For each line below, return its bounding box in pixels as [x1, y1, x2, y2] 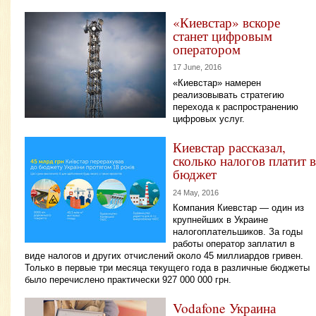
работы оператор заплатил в [173, 238, 295, 250]
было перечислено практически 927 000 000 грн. [25, 274, 231, 286]
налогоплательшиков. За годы [173, 226, 303, 238]
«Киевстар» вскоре [173, 13, 280, 31]
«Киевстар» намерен [173, 77, 261, 88]
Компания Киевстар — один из [173, 202, 304, 214]
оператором [173, 39, 241, 58]
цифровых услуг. [173, 113, 245, 124]
